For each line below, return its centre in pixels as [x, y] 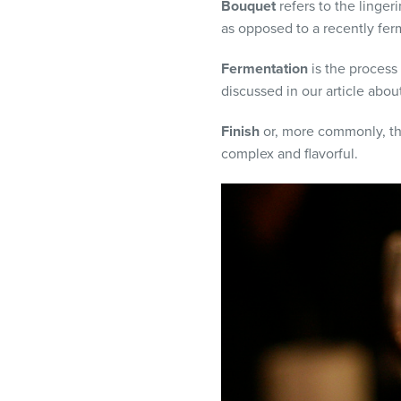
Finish [240, 132]
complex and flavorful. [290, 154]
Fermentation [264, 69]
